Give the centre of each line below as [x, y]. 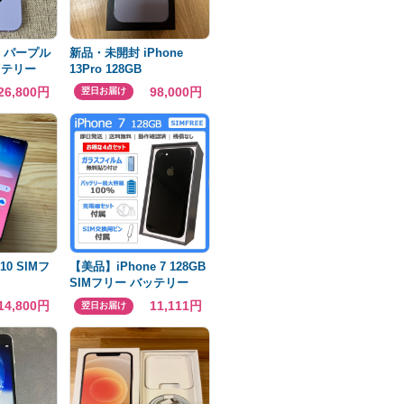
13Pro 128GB [106, 69]
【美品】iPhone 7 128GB [138, 266]
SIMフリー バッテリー [129, 282]
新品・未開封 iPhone [126, 52]
